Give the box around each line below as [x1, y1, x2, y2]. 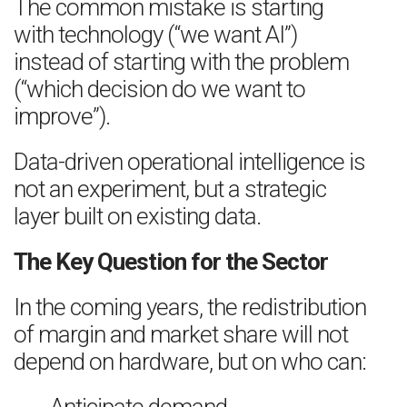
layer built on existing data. [14, 203, 261, 230]
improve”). [14, 103, 110, 130]
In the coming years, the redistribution [14, 293, 366, 321]
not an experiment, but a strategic [14, 175, 326, 203]
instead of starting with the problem [14, 48, 349, 75]
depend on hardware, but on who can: [14, 348, 366, 375]
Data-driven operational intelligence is [14, 148, 365, 175]
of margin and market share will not [14, 321, 348, 348]
